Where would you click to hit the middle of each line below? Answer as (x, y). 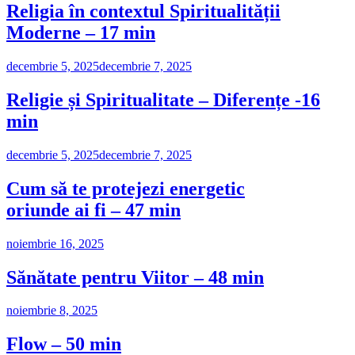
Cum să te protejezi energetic (126, 188)
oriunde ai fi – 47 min (94, 210)
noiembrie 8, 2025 (52, 311)
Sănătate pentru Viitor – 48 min (135, 277)
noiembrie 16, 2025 (55, 243)
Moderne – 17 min (81, 33)
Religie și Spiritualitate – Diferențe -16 (163, 99)
